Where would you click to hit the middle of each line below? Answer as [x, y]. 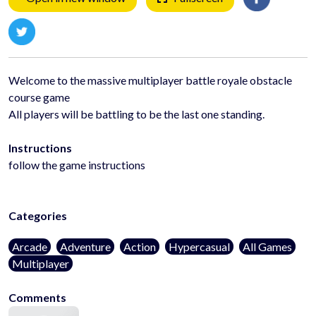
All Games [267, 246]
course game [39, 97]
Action [140, 246]
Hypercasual [199, 246]
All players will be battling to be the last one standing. [136, 114]
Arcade [30, 246]
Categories [38, 215]
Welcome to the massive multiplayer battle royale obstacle [150, 80]
